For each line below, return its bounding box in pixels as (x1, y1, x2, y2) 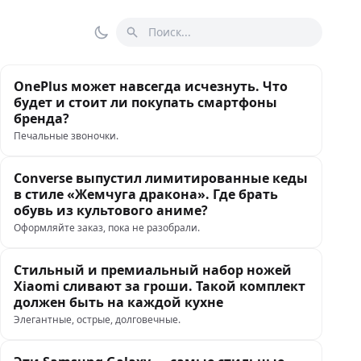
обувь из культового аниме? (14, 201, 208, 219)
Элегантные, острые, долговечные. (14, 313, 180, 326)
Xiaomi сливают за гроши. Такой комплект (14, 277, 305, 295)
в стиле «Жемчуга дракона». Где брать (14, 185, 278, 203)
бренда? (14, 110, 69, 127)
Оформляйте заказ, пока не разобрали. (14, 221, 200, 234)
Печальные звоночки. (14, 129, 118, 143)
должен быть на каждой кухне (14, 293, 223, 311)
